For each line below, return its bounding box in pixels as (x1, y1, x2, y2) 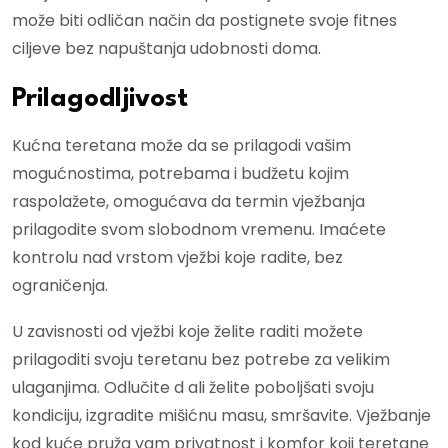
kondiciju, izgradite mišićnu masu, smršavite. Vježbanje (12, 404, 431, 428)
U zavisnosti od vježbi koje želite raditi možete (12, 320, 363, 344)
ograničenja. (12, 274, 108, 298)
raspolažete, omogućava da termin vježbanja (12, 190, 365, 214)
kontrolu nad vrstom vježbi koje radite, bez (12, 246, 343, 270)
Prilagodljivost (12, 86, 188, 113)
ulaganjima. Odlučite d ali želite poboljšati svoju (12, 376, 374, 400)
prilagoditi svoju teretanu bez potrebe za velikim (12, 348, 390, 372)
